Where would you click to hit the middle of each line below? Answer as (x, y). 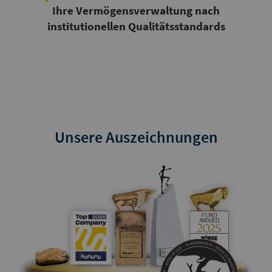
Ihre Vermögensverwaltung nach (136, 11)
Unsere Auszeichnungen (136, 137)
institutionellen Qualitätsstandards (136, 27)
